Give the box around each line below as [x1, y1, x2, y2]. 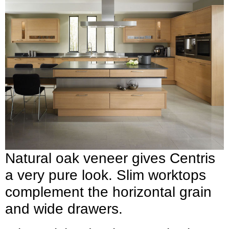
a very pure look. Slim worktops [5, 167, 206, 183]
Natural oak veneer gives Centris [5, 150, 215, 166]
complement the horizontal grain [5, 184, 212, 200]
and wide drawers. [5, 200, 123, 217]
